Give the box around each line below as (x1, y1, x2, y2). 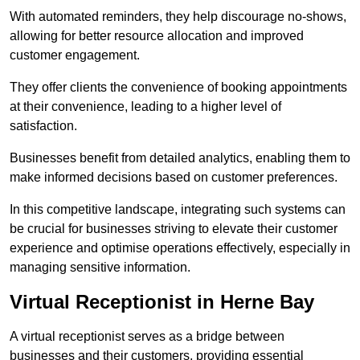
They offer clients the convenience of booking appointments (10, 80, 347, 95)
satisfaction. (10, 119, 77, 133)
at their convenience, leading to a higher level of (10, 100, 281, 114)
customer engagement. (10, 48, 140, 63)
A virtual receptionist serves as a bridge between (10, 329, 284, 344)
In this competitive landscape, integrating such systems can (10, 202, 346, 217)
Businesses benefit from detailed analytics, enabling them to (10, 151, 350, 166)
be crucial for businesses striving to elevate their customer (10, 222, 337, 236)
